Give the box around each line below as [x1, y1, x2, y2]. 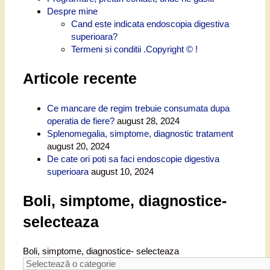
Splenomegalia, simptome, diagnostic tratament [47, 128, 233, 139]
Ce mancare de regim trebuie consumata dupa [47, 102, 230, 113]
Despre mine [47, 6, 98, 17]
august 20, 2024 [47, 140, 110, 151]
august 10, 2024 [91, 166, 154, 177]
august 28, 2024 [117, 115, 180, 126]
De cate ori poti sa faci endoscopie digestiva [47, 153, 219, 164]
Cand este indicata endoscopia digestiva [71, 19, 229, 30]
